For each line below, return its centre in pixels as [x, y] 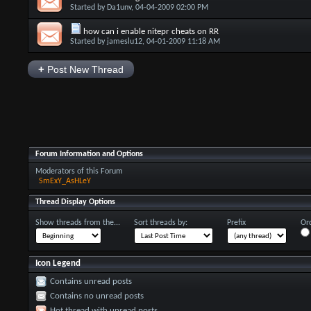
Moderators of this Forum [79, 171]
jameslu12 [124, 42]
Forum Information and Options [89, 154]
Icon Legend [58, 263]
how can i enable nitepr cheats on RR [151, 32]
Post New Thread [84, 69]
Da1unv [119, 8]
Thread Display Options [75, 202]
